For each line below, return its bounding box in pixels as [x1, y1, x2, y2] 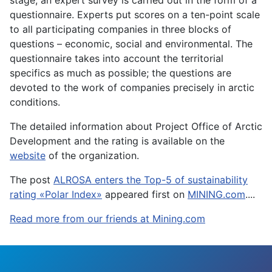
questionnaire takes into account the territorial [10, 52, 223, 64]
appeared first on [102, 188, 188, 200]
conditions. [10, 96, 60, 108]
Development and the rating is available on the [10, 135, 225, 147]
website [10, 149, 46, 161]
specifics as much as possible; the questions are [10, 67, 231, 79]
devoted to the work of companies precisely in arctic [10, 81, 254, 93]
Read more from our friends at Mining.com [10, 212, 205, 225]
